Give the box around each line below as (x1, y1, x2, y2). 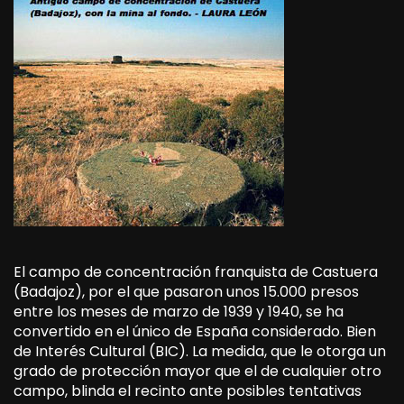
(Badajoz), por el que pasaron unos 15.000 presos (14, 280, 359, 302)
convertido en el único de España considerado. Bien (14, 320, 376, 342)
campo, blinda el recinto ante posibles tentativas (14, 380, 362, 401)
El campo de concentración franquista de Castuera (14, 261, 378, 282)
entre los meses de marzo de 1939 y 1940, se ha (14, 300, 344, 322)
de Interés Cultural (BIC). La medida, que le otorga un (14, 340, 386, 362)
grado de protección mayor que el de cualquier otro (14, 360, 381, 381)
